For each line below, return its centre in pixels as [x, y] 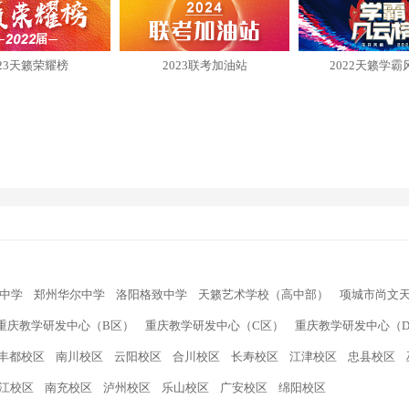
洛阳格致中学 [152, 294]
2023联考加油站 [204, 65]
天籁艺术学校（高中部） [263, 294]
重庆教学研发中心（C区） [215, 325]
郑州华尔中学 [69, 294]
